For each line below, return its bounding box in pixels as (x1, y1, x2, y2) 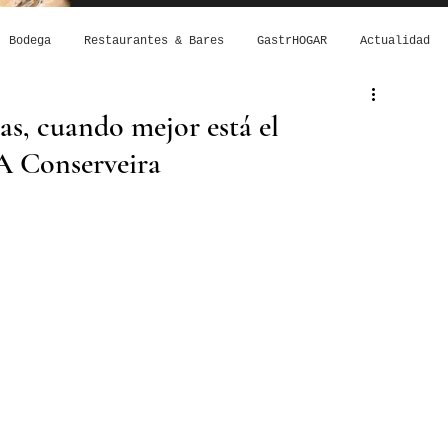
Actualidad (359, 34, 430, 48)
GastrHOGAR (256, 34, 327, 48)
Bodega (8, 34, 51, 48)
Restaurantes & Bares (83, 34, 224, 48)
